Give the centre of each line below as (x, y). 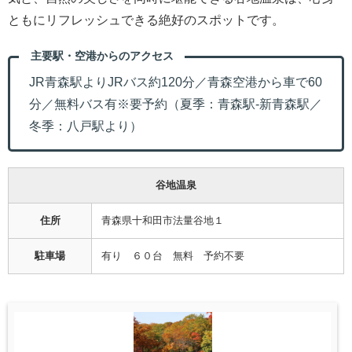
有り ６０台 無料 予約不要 (173, 255)
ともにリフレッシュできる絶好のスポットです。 (146, 20)
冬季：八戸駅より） (86, 126)
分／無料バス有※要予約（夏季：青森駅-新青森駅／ (176, 104)
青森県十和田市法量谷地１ (163, 220)
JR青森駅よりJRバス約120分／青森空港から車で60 (176, 82)
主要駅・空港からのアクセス (102, 55)
